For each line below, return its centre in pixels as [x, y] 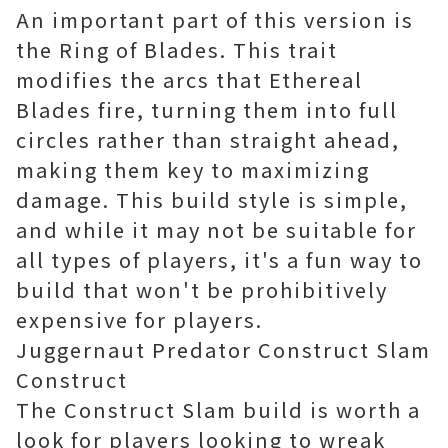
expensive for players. [139, 319]
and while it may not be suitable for [216, 229]
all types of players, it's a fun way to [219, 259]
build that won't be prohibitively [202, 289]
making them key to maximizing [193, 169]
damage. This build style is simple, [212, 199]
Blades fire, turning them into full [207, 109]
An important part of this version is [215, 19]
